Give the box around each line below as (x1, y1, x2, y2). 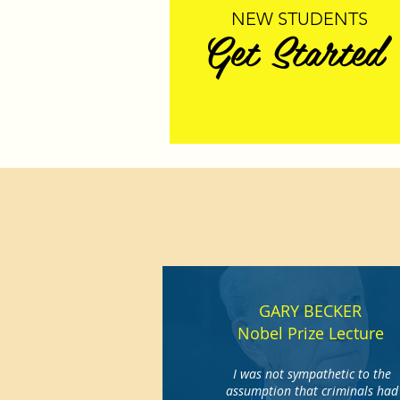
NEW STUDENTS (231, 8, 368, 29)
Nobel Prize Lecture (237, 322, 384, 344)
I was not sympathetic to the (232, 365, 391, 382)
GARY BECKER (259, 300, 362, 321)
